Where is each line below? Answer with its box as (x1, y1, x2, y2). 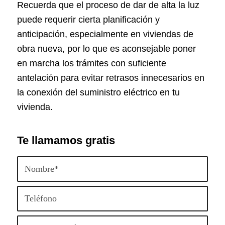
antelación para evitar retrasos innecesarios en (17, 72, 204, 83)
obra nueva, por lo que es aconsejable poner (17, 43, 196, 54)
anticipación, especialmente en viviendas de (17, 29, 193, 39)
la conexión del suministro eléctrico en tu (17, 87, 180, 97)
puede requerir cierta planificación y (17, 14, 160, 25)
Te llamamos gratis (17, 134, 115, 147)
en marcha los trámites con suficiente (17, 58, 166, 68)
